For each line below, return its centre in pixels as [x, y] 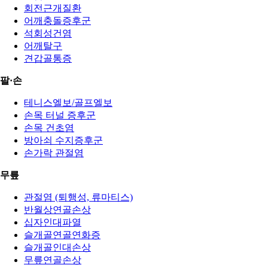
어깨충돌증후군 [57, 20]
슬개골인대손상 [57, 247]
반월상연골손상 [57, 209]
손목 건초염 [49, 127]
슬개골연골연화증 [62, 234]
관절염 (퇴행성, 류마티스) [78, 197]
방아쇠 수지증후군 [63, 140]
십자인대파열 [53, 222]
